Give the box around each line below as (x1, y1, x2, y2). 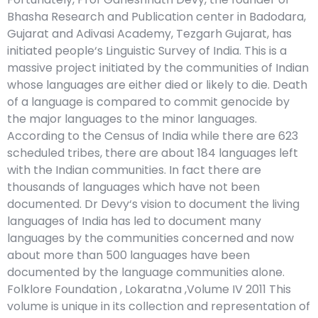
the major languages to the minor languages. (7, 111, 257, 128)
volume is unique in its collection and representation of (7, 298, 310, 315)
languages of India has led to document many (7, 213, 261, 230)
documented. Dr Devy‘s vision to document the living (7, 196, 300, 213)
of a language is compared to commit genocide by (7, 94, 290, 111)
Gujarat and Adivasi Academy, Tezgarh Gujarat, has (7, 26, 292, 43)
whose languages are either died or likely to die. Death (7, 77, 307, 94)
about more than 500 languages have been (7, 247, 250, 264)
